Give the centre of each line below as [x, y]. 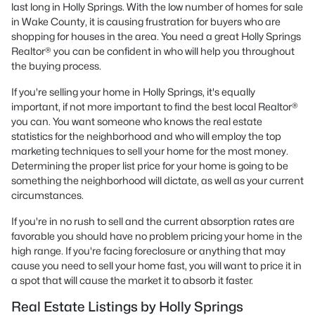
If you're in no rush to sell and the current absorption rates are [153, 221]
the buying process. [56, 66]
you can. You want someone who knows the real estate [137, 121]
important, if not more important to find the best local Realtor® [155, 107]
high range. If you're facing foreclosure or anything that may [148, 251]
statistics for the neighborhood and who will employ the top [146, 136]
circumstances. [47, 195]
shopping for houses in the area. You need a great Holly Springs [156, 36]
